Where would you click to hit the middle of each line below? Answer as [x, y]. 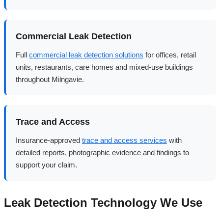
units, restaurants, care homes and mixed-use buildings [104, 67]
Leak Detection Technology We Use [103, 202]
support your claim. [46, 165]
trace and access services [124, 140]
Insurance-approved [49, 140]
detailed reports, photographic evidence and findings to [102, 152]
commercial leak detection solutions [86, 55]
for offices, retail [170, 55]
